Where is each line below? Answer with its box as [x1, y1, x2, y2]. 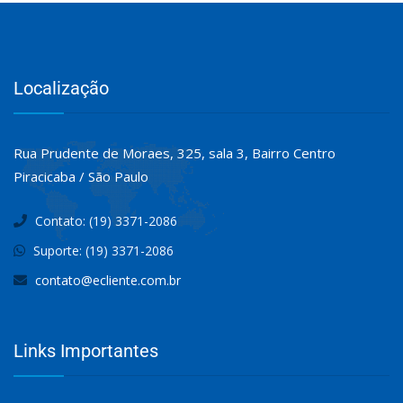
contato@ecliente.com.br [35, 272, 181, 289]
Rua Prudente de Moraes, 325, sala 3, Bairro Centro [13, 144, 336, 162]
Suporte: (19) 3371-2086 [30, 242, 174, 259]
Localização [13, 77, 109, 99]
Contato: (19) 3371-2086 [31, 212, 177, 229]
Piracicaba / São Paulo [13, 167, 148, 185]
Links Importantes [13, 340, 158, 362]
